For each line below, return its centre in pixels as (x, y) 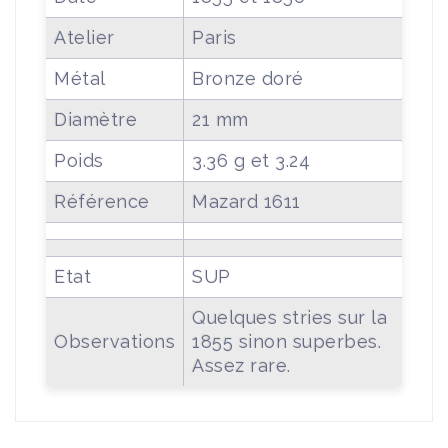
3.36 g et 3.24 (251, 161)
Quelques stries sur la (289, 318)
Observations (114, 342)
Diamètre (95, 120)
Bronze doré (248, 79)
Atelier (84, 38)
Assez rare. (241, 366)
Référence (102, 202)
